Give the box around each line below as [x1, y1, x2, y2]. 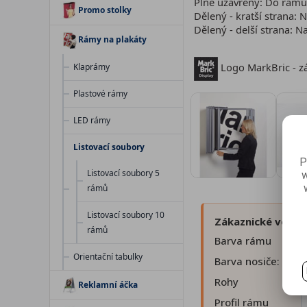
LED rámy [73, 114, 110, 126]
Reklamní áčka [78, 279, 138, 291]
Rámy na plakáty [78, 34, 147, 45]
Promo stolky [78, 4, 132, 16]
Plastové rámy [73, 88, 127, 99]
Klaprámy [73, 61, 110, 73]
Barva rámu [214, 234, 271, 247]
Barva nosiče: [214, 254, 280, 268]
